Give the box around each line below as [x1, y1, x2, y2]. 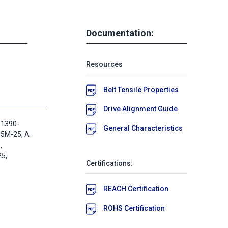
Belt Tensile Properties [103, 85, 179, 94]
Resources [86, 60, 123, 68]
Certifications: [86, 159, 133, 167]
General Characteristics [103, 124, 183, 132]
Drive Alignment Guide [103, 104, 178, 113]
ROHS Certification [103, 204, 165, 212]
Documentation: [86, 27, 154, 38]
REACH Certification [103, 184, 168, 193]
